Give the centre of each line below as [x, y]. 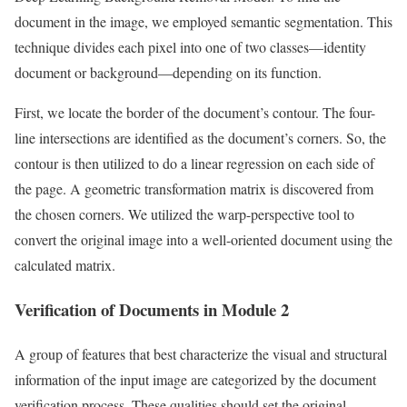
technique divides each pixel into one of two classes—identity [190, 47]
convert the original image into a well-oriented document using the [203, 240]
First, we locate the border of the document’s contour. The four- [195, 113]
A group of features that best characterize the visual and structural [201, 353]
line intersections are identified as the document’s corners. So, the [200, 138]
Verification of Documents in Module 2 [152, 309]
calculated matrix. [65, 265]
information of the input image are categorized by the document [195, 379]
